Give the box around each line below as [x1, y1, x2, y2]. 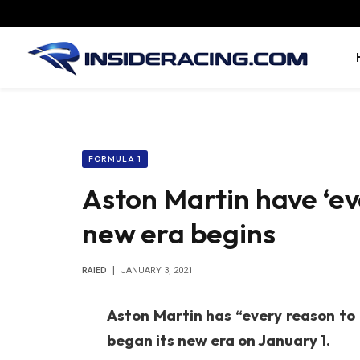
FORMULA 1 [88, 153, 141, 164]
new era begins [82, 215, 276, 251]
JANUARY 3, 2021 [121, 265, 193, 276]
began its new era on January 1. [106, 330, 330, 350]
